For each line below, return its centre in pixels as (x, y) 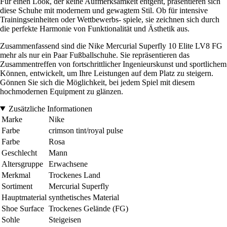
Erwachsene (68, 164)
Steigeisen (65, 219)
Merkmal (16, 175)
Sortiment (17, 186)
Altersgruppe (22, 164)
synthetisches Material (84, 197)
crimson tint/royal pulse (86, 130)
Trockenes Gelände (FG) (88, 208)
